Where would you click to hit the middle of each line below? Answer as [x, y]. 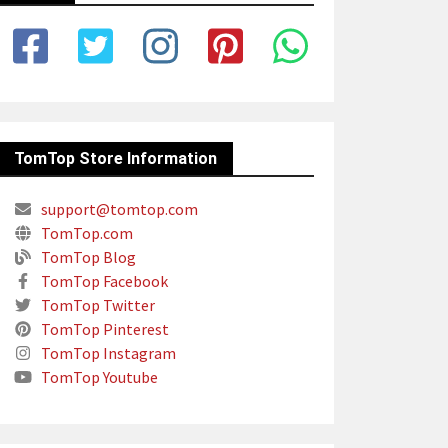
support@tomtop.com [118, 209]
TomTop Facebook [103, 281]
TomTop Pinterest [103, 329]
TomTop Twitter [96, 305]
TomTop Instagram [107, 353]
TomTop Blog [87, 257]
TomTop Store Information [115, 158]
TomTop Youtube [98, 377]
